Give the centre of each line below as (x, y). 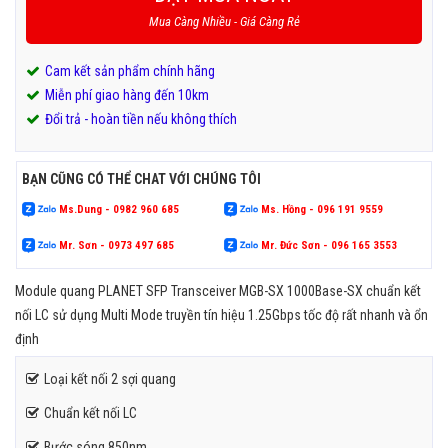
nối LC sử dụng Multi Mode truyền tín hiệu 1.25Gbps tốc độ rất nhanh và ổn (221, 314)
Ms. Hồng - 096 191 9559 (320, 209)
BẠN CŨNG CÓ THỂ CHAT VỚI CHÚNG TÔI (141, 178)
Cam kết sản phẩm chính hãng (130, 70)
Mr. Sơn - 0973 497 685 (115, 245)
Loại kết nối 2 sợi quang (110, 378)
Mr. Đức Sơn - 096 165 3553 (327, 245)
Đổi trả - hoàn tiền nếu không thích (141, 118)
